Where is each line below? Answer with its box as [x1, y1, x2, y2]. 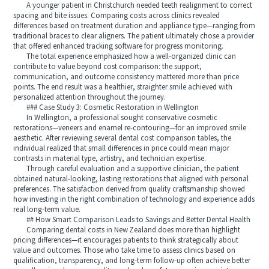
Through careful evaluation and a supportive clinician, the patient [13, 165, 240, 173]
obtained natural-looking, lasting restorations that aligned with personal [13, 175, 249, 183]
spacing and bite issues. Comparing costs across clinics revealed [13, 11, 220, 20]
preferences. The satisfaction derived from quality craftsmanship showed [13, 185, 246, 193]
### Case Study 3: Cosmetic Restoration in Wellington [13, 103, 199, 112]
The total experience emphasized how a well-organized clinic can [13, 52, 237, 61]
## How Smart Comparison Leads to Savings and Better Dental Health [13, 216, 251, 224]
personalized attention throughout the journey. [13, 93, 166, 101]
